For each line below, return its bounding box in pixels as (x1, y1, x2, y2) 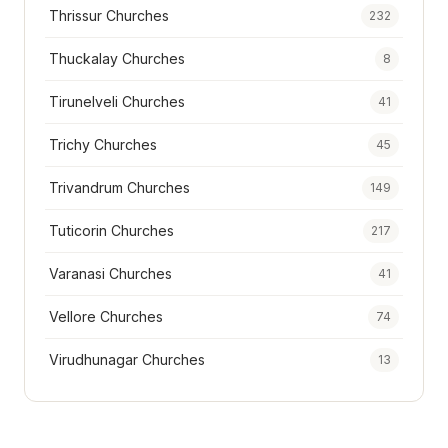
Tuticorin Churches (49, 222, 174, 240)
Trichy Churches (49, 136, 157, 154)
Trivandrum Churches (49, 179, 190, 197)
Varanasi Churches (49, 265, 172, 283)
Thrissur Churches (49, 7, 169, 25)
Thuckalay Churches (49, 50, 185, 68)
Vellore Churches (49, 308, 163, 326)
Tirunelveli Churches (49, 93, 185, 111)
